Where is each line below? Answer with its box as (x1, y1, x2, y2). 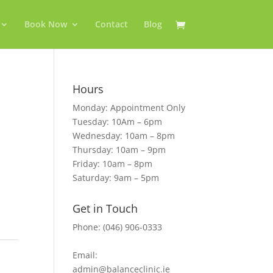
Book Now (24, 18, 67, 30)
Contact (94, 18, 128, 30)
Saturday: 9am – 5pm (73, 172, 160, 183)
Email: (73, 249, 98, 261)
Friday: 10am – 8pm (73, 158, 153, 169)
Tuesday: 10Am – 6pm (73, 116, 163, 127)
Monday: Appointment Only (73, 102, 186, 113)
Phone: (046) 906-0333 (73, 221, 163, 233)
